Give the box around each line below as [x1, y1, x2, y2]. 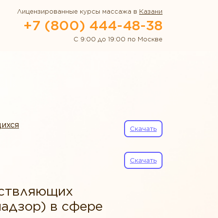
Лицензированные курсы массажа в [17, 8, 139, 15]
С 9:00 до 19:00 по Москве [73, 36, 163, 43]
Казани [139, 8, 163, 15]
